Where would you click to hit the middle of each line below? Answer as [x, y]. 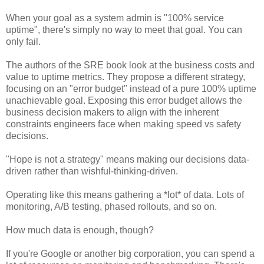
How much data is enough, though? [80, 230]
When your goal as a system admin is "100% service [115, 18]
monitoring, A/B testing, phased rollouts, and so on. [111, 206]
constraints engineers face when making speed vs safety [123, 124]
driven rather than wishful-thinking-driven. [92, 171]
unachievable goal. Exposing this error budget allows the [124, 100]
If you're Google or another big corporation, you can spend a [130, 253]
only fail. [23, 41]
